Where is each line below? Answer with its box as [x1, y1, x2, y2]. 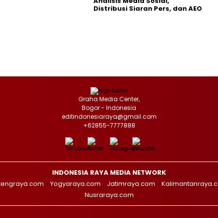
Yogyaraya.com [50, 179, 101, 188]
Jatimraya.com [107, 179, 155, 188]
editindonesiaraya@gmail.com [61, 112, 157, 121]
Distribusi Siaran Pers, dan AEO [93, 3, 202, 13]
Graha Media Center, [78, 94, 140, 103]
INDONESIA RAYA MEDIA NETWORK [52, 167, 166, 177]
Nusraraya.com [84, 190, 134, 200]
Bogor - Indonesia [82, 103, 136, 112]
